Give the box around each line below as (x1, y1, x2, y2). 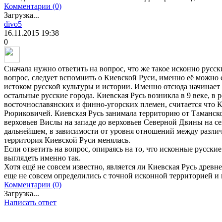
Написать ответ (4, 198, 56, 207)
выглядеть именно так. (4, 154, 81, 163)
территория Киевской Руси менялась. (4, 136, 130, 145)
